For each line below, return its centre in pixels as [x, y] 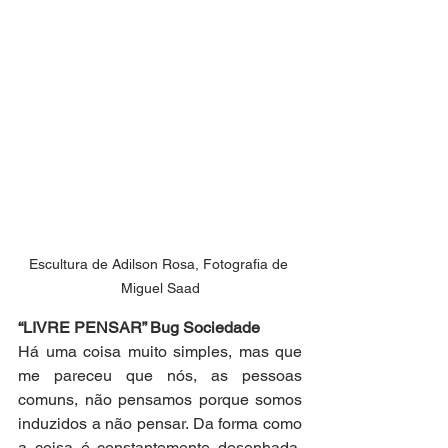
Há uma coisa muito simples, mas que [160, 351]
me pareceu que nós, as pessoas [160, 375]
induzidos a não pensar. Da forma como [160, 423]
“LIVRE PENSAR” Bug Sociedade [139, 327]
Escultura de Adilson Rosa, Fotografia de [160, 263]
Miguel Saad [160, 287]
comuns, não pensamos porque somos [160, 399]
